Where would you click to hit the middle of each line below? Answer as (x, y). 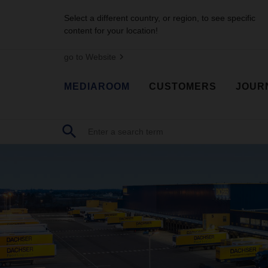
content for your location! (111, 31)
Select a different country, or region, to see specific (160, 18)
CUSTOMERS (183, 86)
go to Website (90, 57)
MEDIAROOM (97, 86)
